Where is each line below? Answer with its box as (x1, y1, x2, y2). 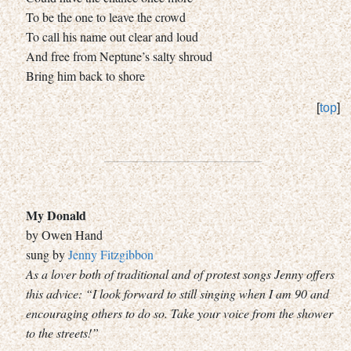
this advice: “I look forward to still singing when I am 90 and (26, 284, 329, 302)
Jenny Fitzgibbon (68, 245, 154, 262)
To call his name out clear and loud (26, 27, 198, 45)
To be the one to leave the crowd (26, 8, 186, 25)
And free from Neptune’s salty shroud (26, 47, 212, 64)
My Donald (26, 205, 86, 224)
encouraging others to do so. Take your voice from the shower (26, 304, 333, 321)
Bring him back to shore (26, 67, 145, 84)
